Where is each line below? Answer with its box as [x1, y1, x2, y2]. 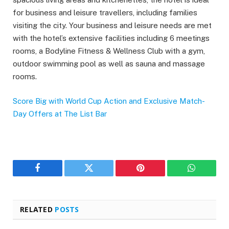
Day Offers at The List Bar [13, 109, 107, 119]
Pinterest [139, 171, 172, 180]
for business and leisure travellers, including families [13, 8, 197, 17]
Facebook [36, 171, 73, 180]
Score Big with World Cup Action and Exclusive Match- [13, 97, 205, 106]
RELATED [20, 204, 55, 215]
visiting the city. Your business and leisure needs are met [13, 21, 212, 30]
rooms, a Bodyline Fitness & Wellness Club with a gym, [13, 47, 205, 56]
